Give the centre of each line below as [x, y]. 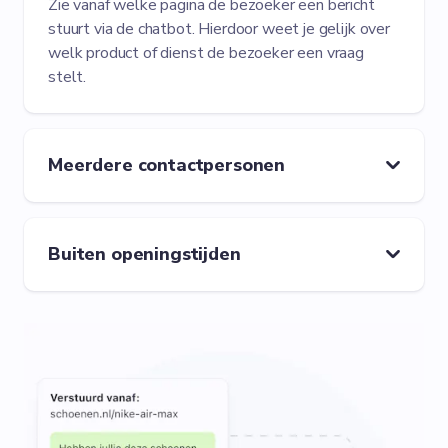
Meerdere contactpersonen [167, 164]
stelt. [67, 76]
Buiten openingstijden [144, 253]
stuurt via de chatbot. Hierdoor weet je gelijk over [219, 28]
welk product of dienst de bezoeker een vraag [206, 52]
